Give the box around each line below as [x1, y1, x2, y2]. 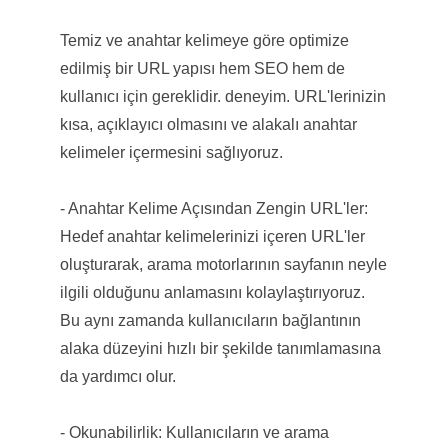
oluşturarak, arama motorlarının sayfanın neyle [59, 255, 387, 273]
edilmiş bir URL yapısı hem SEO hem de [59, 59, 345, 77]
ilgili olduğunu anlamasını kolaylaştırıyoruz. [59, 283, 365, 301]
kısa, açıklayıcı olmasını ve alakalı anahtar [59, 115, 357, 133]
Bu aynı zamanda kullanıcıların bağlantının [59, 311, 361, 329]
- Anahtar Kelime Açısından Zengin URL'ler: [59, 199, 368, 217]
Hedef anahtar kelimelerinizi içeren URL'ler [59, 227, 365, 245]
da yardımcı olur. [59, 367, 176, 385]
